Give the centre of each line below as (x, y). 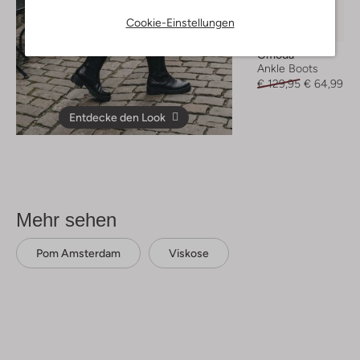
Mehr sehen (66, 219)
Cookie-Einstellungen (180, 22)
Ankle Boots (287, 68)
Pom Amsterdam (78, 253)
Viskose (189, 253)
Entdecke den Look (118, 117)
